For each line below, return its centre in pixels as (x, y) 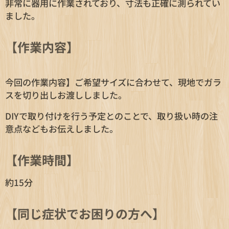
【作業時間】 (42, 160)
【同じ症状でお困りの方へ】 (85, 214)
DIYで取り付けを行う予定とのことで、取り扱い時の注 (111, 116)
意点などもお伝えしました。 (62, 129)
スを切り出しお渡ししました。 (66, 95)
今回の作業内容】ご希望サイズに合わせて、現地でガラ (113, 82)
